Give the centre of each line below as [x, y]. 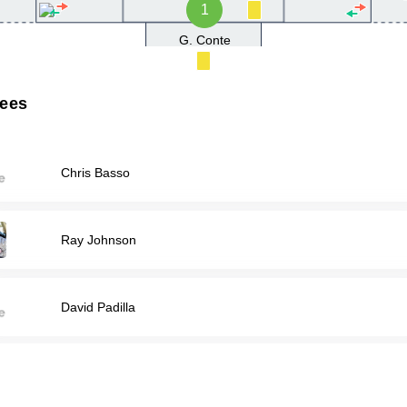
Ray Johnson [99, 239]
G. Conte [204, 40]
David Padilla [99, 307]
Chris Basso [96, 172]
